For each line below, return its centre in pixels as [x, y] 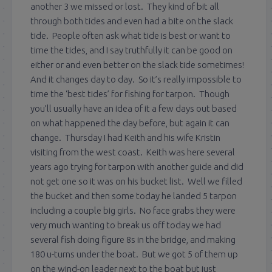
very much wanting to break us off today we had [126, 225]
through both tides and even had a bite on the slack [132, 21]
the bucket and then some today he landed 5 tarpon [134, 195]
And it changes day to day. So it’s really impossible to [136, 79]
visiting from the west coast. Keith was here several [133, 152]
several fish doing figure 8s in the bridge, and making [133, 239]
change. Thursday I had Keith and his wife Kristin [125, 137]
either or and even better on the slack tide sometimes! [138, 64]
